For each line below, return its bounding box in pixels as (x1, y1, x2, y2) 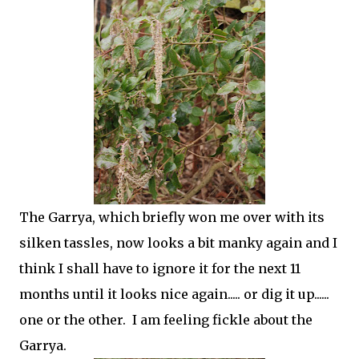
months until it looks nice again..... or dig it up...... (19, 286, 329, 302)
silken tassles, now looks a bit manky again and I (19, 235, 337, 251)
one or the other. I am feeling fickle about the (19, 312, 313, 328)
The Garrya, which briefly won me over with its (19, 209, 325, 225)
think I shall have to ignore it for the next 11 (19, 260, 301, 276)
